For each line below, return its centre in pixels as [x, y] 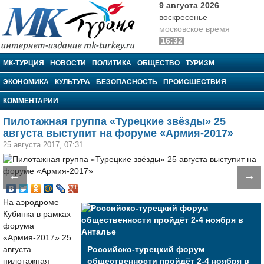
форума [19, 226]
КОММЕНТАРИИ [31, 101]
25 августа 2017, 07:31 [43, 145]
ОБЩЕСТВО [159, 63]
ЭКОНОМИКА [26, 82]
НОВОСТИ [68, 63]
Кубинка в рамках [37, 214]
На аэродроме [31, 202]
